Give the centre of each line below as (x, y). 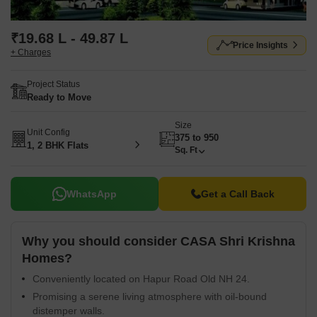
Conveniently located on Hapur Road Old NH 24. (141, 279)
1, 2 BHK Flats (58, 145)
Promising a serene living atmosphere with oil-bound (150, 296)
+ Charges (31, 52)
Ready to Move (59, 97)
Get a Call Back (237, 194)
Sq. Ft (186, 150)
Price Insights (260, 45)
